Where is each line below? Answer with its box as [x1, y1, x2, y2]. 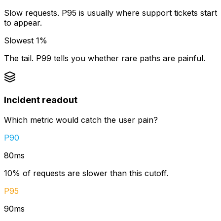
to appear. [4, 18, 42, 28]
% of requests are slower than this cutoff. [12, 168, 168, 178]
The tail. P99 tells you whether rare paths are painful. [4, 53, 205, 64]
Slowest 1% [4, 36, 47, 46]
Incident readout [4, 94, 77, 106]
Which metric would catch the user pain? [4, 114, 158, 125]
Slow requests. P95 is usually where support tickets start [4, 8, 217, 18]
